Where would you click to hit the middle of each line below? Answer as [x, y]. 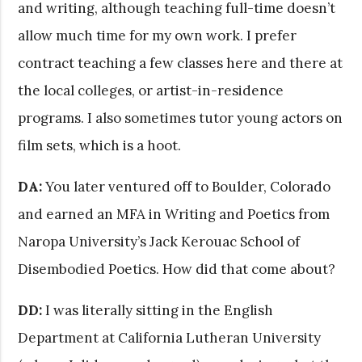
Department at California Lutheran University [170, 337]
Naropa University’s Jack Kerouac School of [159, 241]
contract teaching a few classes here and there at [181, 63]
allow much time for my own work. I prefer [158, 35]
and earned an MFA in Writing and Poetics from [174, 214]
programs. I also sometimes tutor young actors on [181, 118]
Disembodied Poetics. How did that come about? [177, 269]
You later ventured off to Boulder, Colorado [187, 186]
